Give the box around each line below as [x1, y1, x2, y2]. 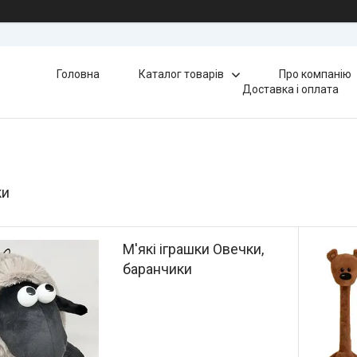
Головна [56, 68, 100, 80]
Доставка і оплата [242, 83, 339, 96]
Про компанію [278, 68, 351, 80]
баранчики [123, 261, 193, 277]
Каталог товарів [138, 68, 224, 80]
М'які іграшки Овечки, [123, 241, 265, 257]
